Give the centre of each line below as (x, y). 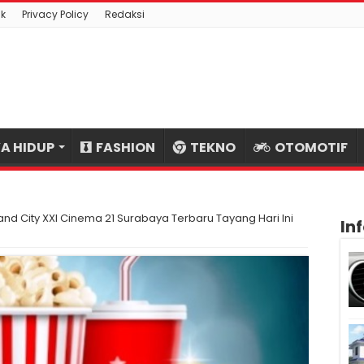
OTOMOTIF (311, 147)
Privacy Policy (55, 14)
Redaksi (125, 14)
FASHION (126, 147)
